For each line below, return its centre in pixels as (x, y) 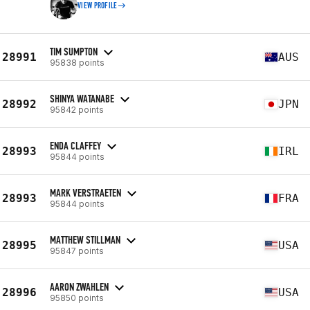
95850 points (77, 298)
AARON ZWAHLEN (79, 286)
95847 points (77, 250)
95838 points (77, 62)
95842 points (77, 109)
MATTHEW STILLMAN (85, 239)
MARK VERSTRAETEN (85, 192)
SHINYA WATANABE (82, 98)
